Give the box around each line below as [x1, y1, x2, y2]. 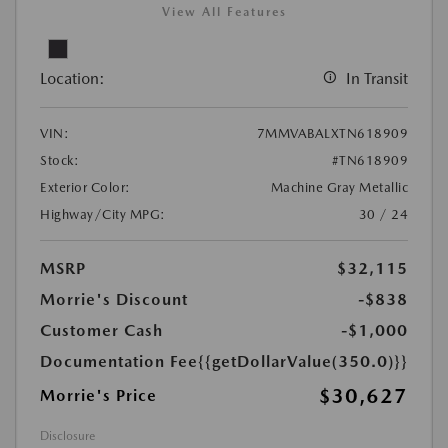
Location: [40, 69, 105, 89]
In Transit [346, 69, 408, 89]
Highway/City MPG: [40, 207, 166, 223]
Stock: [40, 153, 79, 169]
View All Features [161, 5, 287, 20]
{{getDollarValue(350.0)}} [198, 352, 408, 372]
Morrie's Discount [40, 290, 188, 310]
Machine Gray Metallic [270, 180, 408, 196]
